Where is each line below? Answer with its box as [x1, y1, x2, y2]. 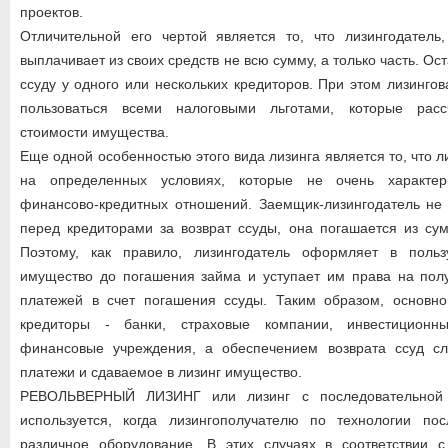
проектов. [20, 4, 83, 20]
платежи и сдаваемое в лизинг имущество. [20, 364, 302, 380]
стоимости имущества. [20, 124, 169, 140]
